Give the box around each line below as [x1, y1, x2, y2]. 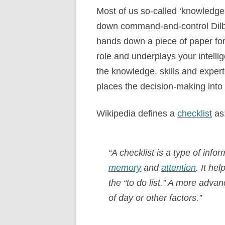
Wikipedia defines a [96, 108, 177, 119]
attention [161, 163, 196, 173]
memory [108, 163, 141, 173]
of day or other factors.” [108, 193, 202, 203]
